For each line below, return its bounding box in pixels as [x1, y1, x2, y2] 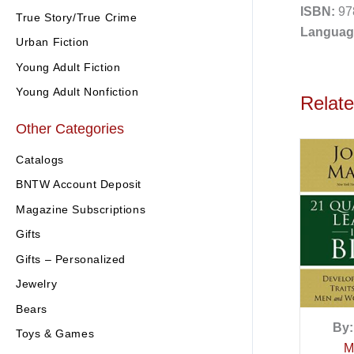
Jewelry [16, 277, 58, 291]
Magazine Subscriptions [16, 202, 146, 216]
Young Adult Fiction [16, 60, 121, 73]
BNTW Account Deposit [16, 178, 141, 191]
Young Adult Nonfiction [16, 85, 139, 99]
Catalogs [16, 153, 64, 166]
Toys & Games [16, 327, 95, 341]
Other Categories [16, 121, 124, 137]
